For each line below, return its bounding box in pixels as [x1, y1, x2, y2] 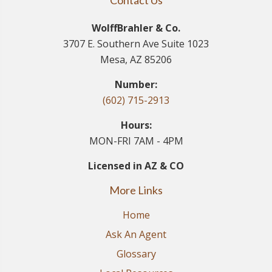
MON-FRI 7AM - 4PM [89, 134, 183, 148]
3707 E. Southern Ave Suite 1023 [63, 37, 209, 51]
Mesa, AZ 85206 [100, 53, 172, 67]
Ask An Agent [106, 228, 166, 242]
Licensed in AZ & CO [88, 159, 184, 173]
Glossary [116, 247, 156, 261]
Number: [115, 78, 157, 92]
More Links [109, 183, 163, 197]
